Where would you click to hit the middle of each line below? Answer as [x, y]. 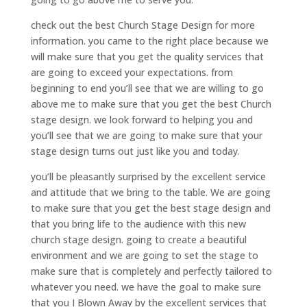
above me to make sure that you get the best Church [151, 104]
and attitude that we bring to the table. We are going [150, 193]
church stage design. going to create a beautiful [138, 240]
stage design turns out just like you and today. [135, 151]
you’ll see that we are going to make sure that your [146, 136]
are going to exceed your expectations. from [132, 73]
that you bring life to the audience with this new [138, 224]
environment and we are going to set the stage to [144, 256]
